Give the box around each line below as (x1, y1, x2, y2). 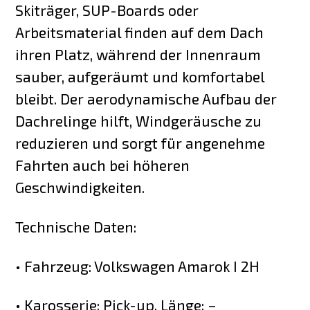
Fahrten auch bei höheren (15, 156, 190, 174)
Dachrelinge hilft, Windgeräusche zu (15, 111, 262, 129)
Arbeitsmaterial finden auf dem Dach (15, 23, 264, 41)
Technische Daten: (15, 217, 137, 235)
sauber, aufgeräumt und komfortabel (15, 67, 265, 85)
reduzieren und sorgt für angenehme (15, 134, 266, 152)
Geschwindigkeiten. (15, 178, 145, 196)
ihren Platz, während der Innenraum (15, 45, 262, 63)
